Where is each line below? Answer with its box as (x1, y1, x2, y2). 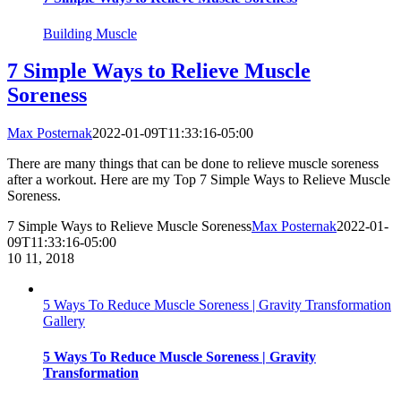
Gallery (43, 313, 85, 329)
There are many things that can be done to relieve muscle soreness (7, 156, 379, 172)
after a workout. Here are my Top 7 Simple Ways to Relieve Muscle (7, 172, 390, 188)
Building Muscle (43, 25, 137, 41)
